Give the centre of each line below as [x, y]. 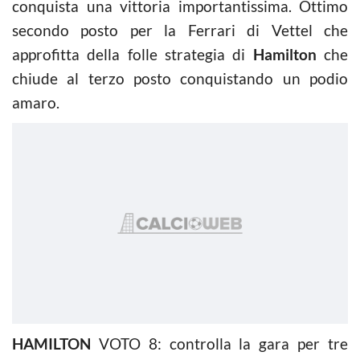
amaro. [36, 102]
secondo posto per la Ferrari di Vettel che [180, 30]
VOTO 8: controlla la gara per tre [219, 343]
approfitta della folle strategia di [133, 54]
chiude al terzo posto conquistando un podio [180, 78]
